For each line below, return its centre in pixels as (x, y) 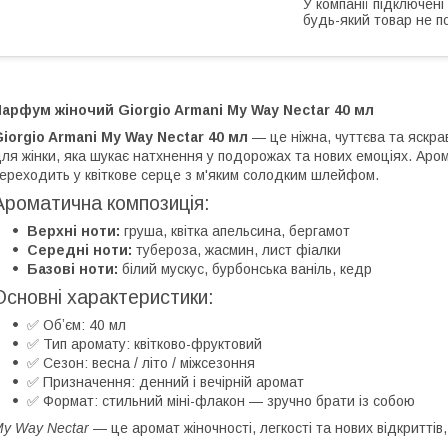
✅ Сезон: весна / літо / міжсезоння (141, 362)
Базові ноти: (72, 268)
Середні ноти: (79, 249)
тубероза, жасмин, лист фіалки (236, 249)
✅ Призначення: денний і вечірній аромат (165, 381)
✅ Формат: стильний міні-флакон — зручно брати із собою (221, 400)
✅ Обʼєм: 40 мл (76, 324)
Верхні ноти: (73, 230)
